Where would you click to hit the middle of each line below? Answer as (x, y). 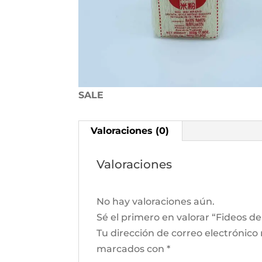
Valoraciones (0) (130, 131)
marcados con (132, 249)
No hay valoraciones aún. (156, 202)
